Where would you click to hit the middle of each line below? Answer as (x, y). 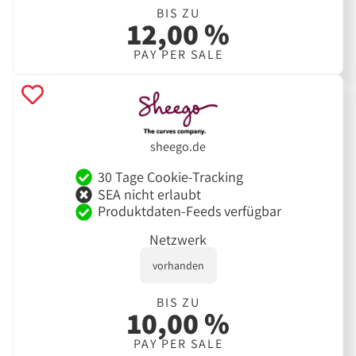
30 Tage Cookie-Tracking (170, 176)
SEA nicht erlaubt (149, 194)
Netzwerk (178, 239)
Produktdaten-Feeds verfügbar (189, 211)
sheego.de (178, 147)
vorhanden (178, 265)
